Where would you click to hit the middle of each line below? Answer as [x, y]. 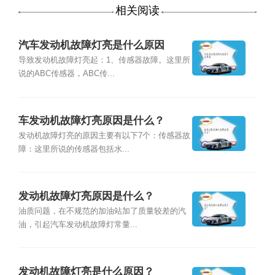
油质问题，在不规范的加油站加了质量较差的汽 [102, 211]
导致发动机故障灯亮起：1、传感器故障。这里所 [104, 60]
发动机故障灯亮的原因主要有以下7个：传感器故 [104, 136]
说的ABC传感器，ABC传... [66, 74]
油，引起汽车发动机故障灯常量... [78, 225]
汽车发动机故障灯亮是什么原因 [91, 45]
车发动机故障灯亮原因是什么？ [91, 121]
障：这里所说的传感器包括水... [74, 149]
